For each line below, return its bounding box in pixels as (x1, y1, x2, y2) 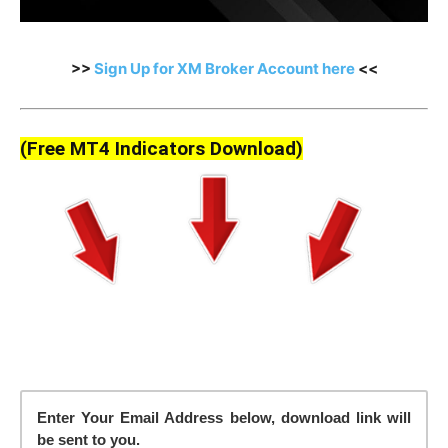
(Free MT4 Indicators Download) (20, 136, 303, 160)
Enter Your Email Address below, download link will (37, 409, 411, 427)
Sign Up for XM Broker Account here (93, 58, 355, 78)
